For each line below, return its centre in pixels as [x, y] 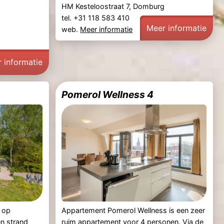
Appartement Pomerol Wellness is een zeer [133, 210]
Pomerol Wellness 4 [108, 95]
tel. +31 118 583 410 [97, 18]
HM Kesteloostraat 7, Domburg [113, 6]
